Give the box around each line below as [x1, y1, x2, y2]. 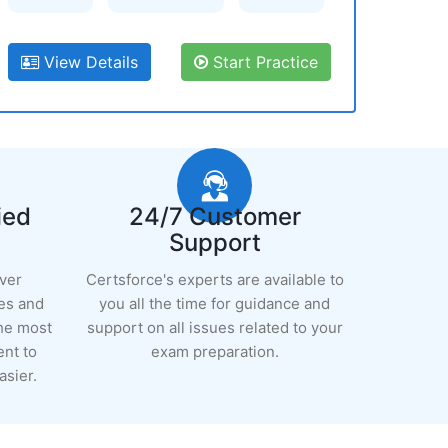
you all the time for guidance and [99, 294, 331, 313]
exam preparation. [150, 342, 279, 361]
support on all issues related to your [86, 318, 343, 337]
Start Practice [208, 52, 318, 72]
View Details [39, 52, 138, 72]
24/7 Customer [128, 202, 301, 231]
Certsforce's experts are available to [85, 270, 344, 289]
